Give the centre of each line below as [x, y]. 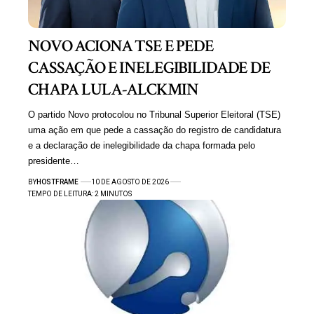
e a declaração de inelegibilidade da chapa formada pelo [142, 145]
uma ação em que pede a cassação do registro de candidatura [155, 130]
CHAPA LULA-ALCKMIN [113, 89]
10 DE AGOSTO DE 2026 [130, 182]
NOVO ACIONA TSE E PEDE [121, 46]
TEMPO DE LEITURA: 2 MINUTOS [80, 193]
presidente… [54, 161]
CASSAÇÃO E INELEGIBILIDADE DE [149, 67]
